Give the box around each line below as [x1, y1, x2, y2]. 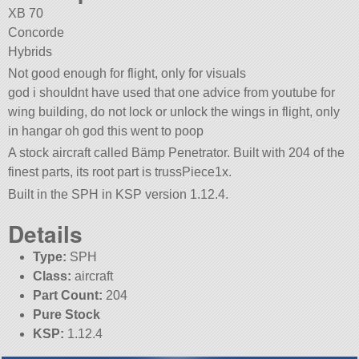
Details [8, 216, 83, 250]
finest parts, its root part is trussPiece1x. [8, 165, 232, 179]
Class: [32, 268, 71, 283]
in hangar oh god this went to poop [8, 124, 204, 139]
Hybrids [8, 45, 53, 59]
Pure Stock [32, 307, 100, 321]
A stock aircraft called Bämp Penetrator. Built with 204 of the [8, 146, 345, 160]
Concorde [8, 26, 65, 40]
